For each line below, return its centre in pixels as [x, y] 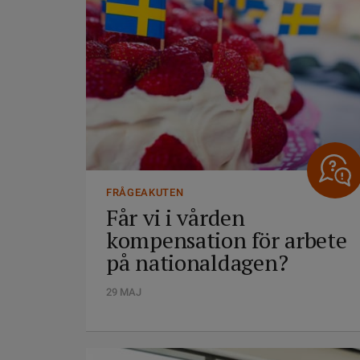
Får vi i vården [176, 217]
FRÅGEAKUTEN [145, 192]
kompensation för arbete [227, 240]
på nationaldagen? [197, 262]
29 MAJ [124, 292]
